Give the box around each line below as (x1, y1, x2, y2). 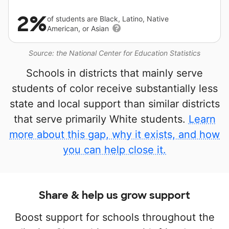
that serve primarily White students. (13, 113, 189, 125)
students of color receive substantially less (11, 82, 218, 95)
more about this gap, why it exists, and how (9, 128, 220, 141)
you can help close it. (63, 144, 166, 156)
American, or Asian (47, 24, 111, 33)
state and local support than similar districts (9, 98, 220, 110)
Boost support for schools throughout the (14, 211, 215, 223)
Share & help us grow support (39, 189, 190, 202)
